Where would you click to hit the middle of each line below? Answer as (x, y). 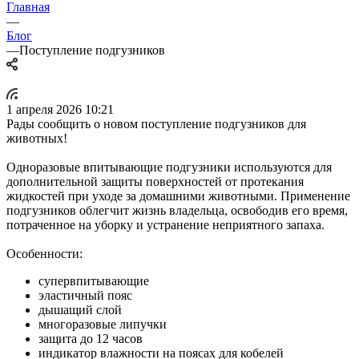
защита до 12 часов (91, 338)
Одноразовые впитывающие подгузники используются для (169, 167)
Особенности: (44, 253)
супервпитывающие (94, 280)
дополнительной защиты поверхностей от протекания (155, 181)
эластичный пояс (85, 295)
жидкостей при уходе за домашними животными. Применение (178, 196)
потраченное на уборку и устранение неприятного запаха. (165, 224)
